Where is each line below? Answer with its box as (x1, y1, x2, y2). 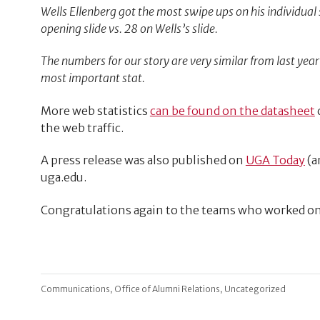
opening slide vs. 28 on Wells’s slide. (40, 21, 218, 36)
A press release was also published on (40, 153, 246, 168)
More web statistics (40, 103, 150, 118)
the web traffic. (40, 120, 124, 135)
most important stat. (40, 71, 145, 86)
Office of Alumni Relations (114, 284, 220, 295)
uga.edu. (40, 170, 86, 185)
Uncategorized (224, 284, 286, 295)
